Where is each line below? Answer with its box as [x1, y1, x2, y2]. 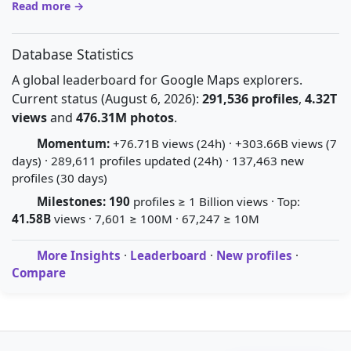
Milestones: [37, 194, 106, 209]
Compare [12, 265, 66, 280]
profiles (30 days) [12, 170, 107, 186]
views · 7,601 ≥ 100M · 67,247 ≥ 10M [51, 211, 259, 226]
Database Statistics [12, 45, 133, 63]
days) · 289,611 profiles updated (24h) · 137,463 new [12, 153, 304, 168]
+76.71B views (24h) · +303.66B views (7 [113, 136, 337, 151]
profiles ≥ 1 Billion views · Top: [130, 194, 300, 209]
